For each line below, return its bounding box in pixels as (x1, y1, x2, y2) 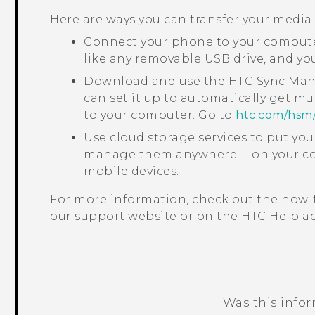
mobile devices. (84, 165, 179, 179)
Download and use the (84, 75, 229, 89)
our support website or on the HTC (50, 210, 270, 224)
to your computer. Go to (84, 108, 236, 122)
